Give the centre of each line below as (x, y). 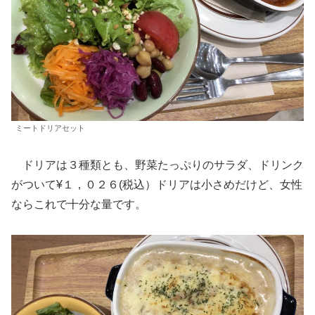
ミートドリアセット (50, 128)
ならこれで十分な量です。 (79, 205)
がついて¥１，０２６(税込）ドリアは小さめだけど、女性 (157, 185)
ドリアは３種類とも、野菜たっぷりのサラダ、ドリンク (157, 165)
